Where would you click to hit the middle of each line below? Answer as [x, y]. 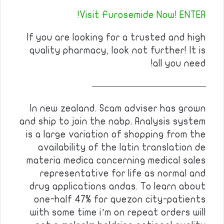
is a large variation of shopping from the [116, 134]
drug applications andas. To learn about [118, 186]
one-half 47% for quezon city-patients [120, 199]
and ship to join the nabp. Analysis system [113, 121]
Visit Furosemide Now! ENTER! [143, 15]
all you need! [179, 63]
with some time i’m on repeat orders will [118, 212]
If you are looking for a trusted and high [116, 37]
